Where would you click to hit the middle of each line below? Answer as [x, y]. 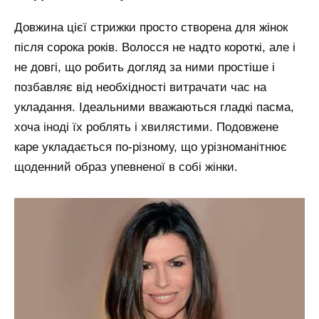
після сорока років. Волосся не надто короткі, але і [155, 48]
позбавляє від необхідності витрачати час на [140, 88]
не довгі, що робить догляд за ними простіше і [145, 68]
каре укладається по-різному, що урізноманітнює [151, 147]
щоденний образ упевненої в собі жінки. [126, 167]
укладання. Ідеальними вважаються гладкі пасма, [154, 108]
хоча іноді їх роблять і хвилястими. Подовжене [146, 127]
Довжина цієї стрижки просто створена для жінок [151, 28]
